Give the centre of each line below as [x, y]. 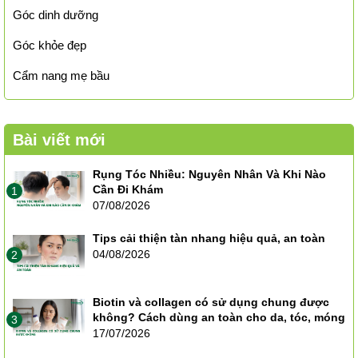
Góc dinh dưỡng [56, 14]
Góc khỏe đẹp [50, 45]
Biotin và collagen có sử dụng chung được [211, 302]
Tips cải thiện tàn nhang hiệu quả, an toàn [209, 239]
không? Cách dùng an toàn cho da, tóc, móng [219, 318]
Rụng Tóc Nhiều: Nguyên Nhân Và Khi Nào [209, 174]
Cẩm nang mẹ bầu [61, 75]
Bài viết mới [59, 139]
